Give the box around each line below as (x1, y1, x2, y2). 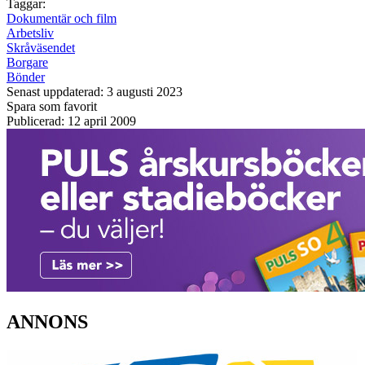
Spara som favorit (7, 99, 97, 113)
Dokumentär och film (7, 11, 117, 25)
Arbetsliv (7, 25, 54, 40)
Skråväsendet (7, 40, 75, 55)
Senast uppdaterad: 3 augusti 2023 (7, 84, 182, 99)
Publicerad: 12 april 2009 (7, 113, 136, 128)
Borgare (7, 55, 48, 69)
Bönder (7, 69, 45, 84)
